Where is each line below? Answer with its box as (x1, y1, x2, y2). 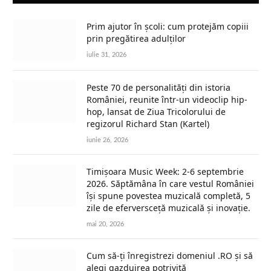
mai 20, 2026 (87, 221, 124, 228)
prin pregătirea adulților (87, 32, 186, 44)
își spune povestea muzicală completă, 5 (87, 190, 250, 202)
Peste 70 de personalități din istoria (87, 82, 230, 94)
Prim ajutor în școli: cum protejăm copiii (87, 20, 249, 32)
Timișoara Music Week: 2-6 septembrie (87, 166, 244, 178)
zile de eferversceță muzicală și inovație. (87, 202, 250, 214)
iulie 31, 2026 (87, 51, 126, 58)
